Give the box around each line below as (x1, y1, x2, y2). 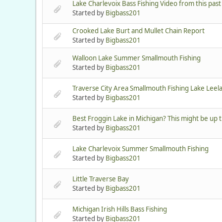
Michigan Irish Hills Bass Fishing (72, 205, 167, 214)
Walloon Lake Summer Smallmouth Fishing (72, 54, 201, 63)
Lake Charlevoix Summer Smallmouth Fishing (72, 144, 209, 154)
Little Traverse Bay (72, 174, 129, 184)
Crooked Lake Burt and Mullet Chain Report (72, 26, 205, 36)
